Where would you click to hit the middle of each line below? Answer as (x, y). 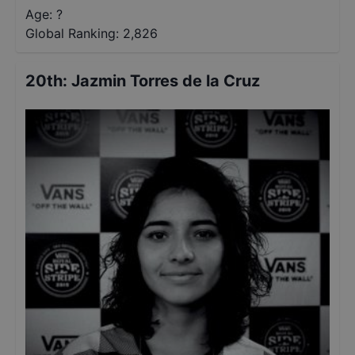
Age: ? (44, 14)
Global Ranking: (72, 33)
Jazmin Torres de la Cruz (166, 81)
